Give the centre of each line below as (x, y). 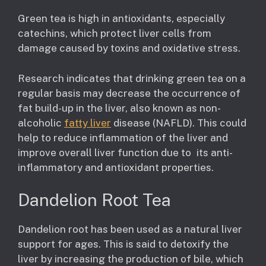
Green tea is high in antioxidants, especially (121, 19)
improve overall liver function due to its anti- (125, 152)
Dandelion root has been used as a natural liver (130, 229)
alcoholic (41, 123)
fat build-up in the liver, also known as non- (119, 108)
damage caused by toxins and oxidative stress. (129, 48)
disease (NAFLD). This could (179, 123)
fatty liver (88, 123)
